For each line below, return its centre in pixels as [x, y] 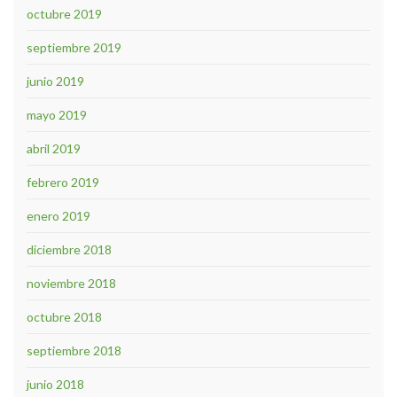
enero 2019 [58, 216]
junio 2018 [55, 385]
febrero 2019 [63, 183]
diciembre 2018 [69, 250]
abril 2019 [54, 149]
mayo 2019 [57, 115]
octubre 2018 [64, 317]
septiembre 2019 [74, 48]
